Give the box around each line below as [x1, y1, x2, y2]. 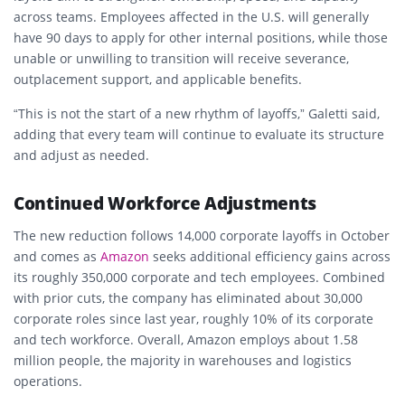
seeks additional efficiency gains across [149, 247, 391, 265]
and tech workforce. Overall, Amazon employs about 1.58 [14, 330, 358, 348]
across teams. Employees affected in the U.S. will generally [14, 7, 369, 25]
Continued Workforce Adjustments [14, 191, 317, 215]
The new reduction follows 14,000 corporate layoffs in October [14, 226, 390, 244]
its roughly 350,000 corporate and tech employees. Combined [14, 268, 385, 286]
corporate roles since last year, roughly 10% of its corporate [14, 309, 373, 327]
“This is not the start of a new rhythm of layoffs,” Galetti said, [14, 104, 380, 122]
